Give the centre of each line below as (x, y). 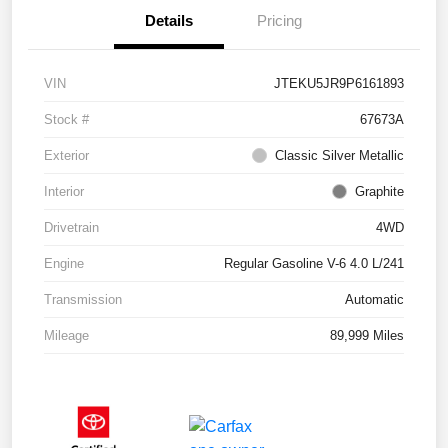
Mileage (66, 335)
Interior (64, 191)
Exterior (66, 155)
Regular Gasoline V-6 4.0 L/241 (314, 263)
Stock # (66, 119)
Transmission (83, 299)
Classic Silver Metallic (339, 155)
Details (169, 20)
